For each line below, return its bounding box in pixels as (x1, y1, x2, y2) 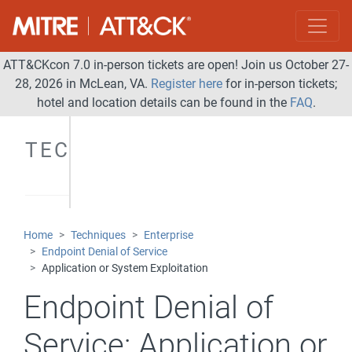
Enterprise (144, 229, 193, 242)
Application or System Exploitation (42, 262, 208, 275)
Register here (151, 76, 222, 91)
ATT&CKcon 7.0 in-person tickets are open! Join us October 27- (3, 57, 349, 72)
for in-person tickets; (222, 76, 337, 91)
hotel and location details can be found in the (36, 95, 290, 110)
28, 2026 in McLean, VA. (15, 76, 151, 91)
